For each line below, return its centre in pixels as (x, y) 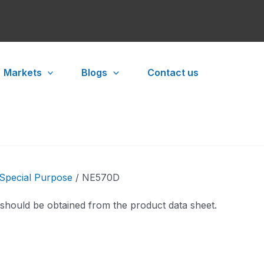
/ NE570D (96, 177)
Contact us (173, 72)
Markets (22, 72)
